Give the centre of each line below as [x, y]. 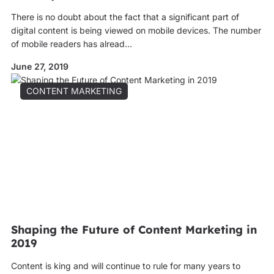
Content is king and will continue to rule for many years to [125, 266]
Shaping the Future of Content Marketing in [134, 230]
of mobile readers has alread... [71, 44]
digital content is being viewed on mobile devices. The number [136, 30]
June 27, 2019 [39, 66]
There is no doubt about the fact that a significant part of [125, 17]
